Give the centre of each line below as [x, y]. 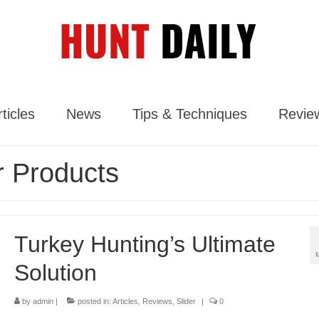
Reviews [157, 301]
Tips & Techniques [189, 114]
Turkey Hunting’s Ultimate [145, 244]
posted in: [94, 301]
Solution [55, 273]
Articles [125, 301]
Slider [186, 301]
